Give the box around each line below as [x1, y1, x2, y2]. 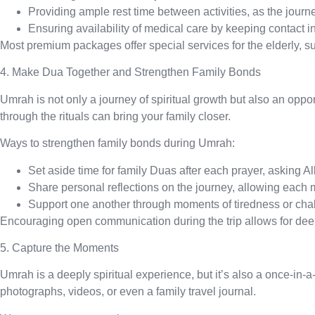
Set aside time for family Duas [28, 164, 176, 176]
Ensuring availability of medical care [28, 22, 208, 35]
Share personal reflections [28, 181, 159, 193]
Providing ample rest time [28, 6, 155, 18]
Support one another [28, 198, 130, 210]
